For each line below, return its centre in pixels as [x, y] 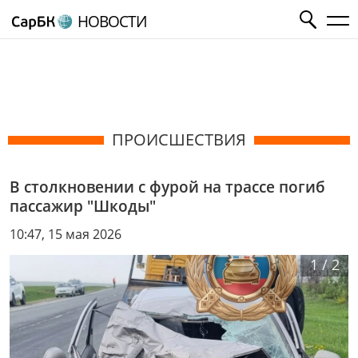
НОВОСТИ [111, 21]
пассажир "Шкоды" [83, 206]
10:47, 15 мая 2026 [66, 234]
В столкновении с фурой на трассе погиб [167, 187]
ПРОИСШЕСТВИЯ [179, 139]
